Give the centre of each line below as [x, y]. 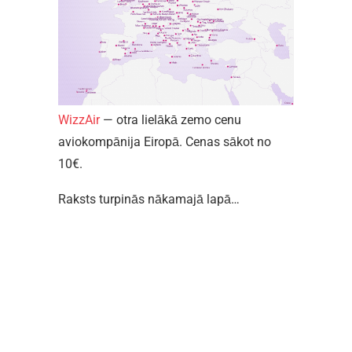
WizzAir [79, 119]
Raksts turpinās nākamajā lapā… [149, 199]
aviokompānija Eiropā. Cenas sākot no [165, 141]
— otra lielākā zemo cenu [170, 119]
